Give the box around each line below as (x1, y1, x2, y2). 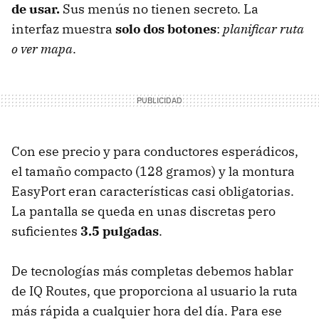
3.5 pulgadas (80, 223, 159, 240)
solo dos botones (115, 21, 216, 38)
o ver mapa (11, 41, 73, 58)
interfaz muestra (11, 21, 115, 38)
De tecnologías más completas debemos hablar (11, 263, 293, 280)
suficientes (11, 223, 80, 240)
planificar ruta (223, 21, 304, 38)
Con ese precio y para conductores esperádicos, (11, 143, 298, 160)
